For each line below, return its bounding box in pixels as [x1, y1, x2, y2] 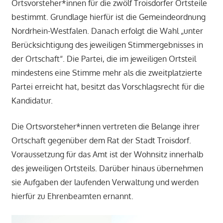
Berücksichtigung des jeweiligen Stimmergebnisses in [11, 39, 203, 50]
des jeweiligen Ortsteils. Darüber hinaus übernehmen [11, 163, 203, 173]
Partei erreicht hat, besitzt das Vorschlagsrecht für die [11, 81, 205, 92]
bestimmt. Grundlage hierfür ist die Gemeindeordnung [11, 11, 206, 22]
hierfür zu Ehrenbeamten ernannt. [11, 191, 133, 201]
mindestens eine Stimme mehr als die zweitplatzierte [11, 67, 202, 78]
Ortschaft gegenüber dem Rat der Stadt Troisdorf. [11, 135, 191, 145]
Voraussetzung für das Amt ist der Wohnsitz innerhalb [11, 149, 204, 159]
